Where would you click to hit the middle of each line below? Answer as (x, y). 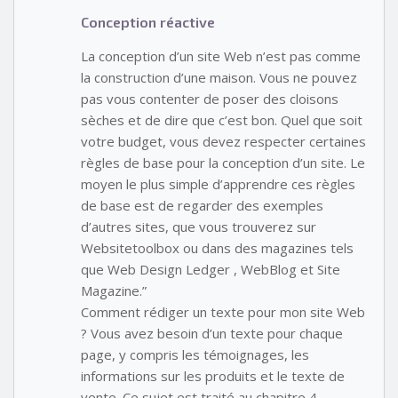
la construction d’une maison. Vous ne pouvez (219, 77)
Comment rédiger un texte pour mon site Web (223, 311)
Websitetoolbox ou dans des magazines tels (217, 247)
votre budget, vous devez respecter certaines (223, 141)
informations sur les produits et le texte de (213, 375)
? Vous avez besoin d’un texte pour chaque (212, 333)
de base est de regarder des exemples (202, 205)
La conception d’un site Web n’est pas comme (221, 56)
